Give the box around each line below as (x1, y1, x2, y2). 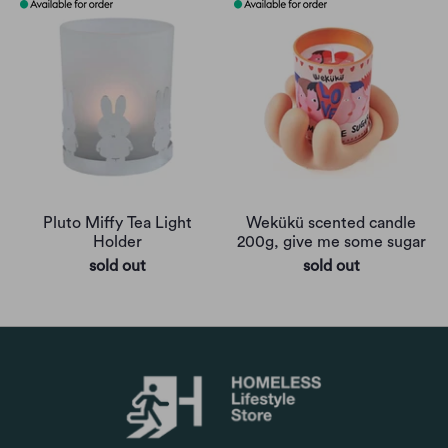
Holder (92, 234, 142, 251)
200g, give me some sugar (236, 234, 426, 251)
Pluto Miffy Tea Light (42, 215, 192, 232)
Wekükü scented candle (246, 215, 416, 232)
